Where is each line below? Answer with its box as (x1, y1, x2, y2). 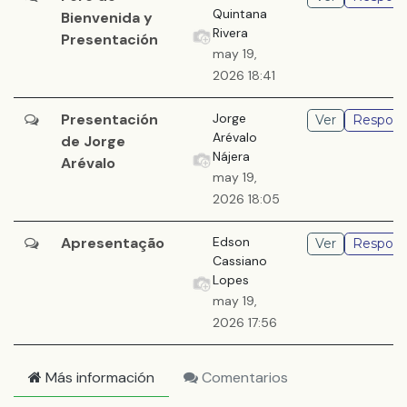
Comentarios (198, 368, 288, 387)
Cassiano (213, 253, 267, 269)
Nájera (213, 148, 250, 164)
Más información (42, 368, 154, 387)
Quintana (213, 5, 267, 22)
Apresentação (61, 233, 164, 253)
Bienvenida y (61, 8, 153, 27)
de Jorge (61, 132, 125, 151)
